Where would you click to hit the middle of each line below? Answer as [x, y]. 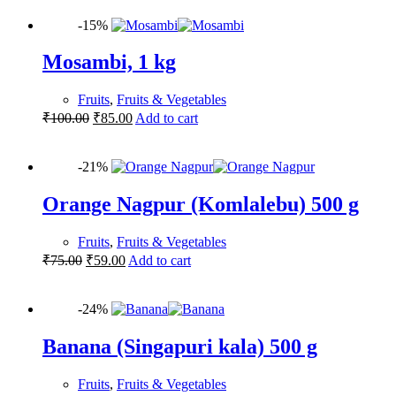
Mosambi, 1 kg [109, 62]
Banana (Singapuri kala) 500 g [180, 347]
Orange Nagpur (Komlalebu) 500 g [201, 205]
